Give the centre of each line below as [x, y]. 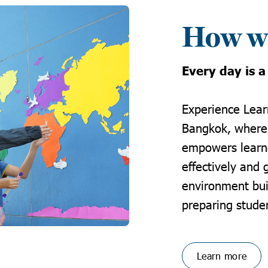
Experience [213, 108]
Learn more [222, 256]
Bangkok [205, 127]
